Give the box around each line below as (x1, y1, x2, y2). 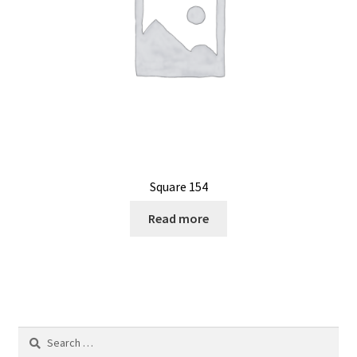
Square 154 (149, 178, 208, 194)
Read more (148, 210, 209, 227)
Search (17, 328, 51, 343)
